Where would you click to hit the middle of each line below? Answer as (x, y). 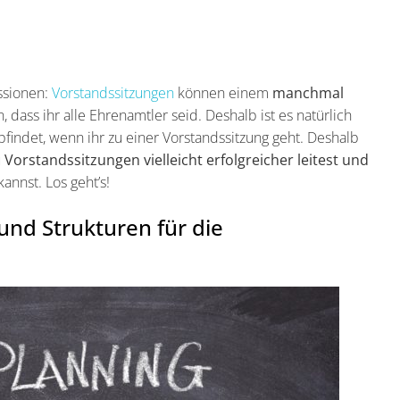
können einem (223, 93)
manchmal (308, 93)
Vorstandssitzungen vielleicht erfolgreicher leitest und (187, 160)
